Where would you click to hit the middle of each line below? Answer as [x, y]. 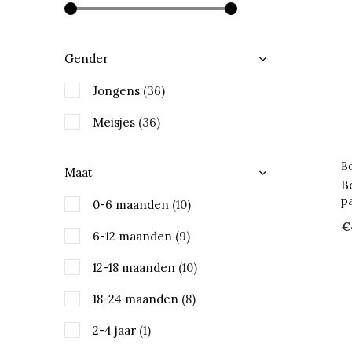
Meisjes [115, 122]
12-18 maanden [136, 268]
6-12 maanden [134, 236]
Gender [86, 59]
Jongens [118, 91]
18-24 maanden [137, 299]
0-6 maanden [132, 205]
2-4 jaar [116, 330]
